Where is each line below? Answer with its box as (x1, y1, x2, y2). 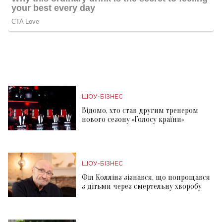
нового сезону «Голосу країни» (82, 114, 184, 124)
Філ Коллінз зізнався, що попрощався (82, 172, 210, 182)
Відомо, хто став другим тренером (82, 106, 198, 115)
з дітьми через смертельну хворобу (82, 181, 202, 191)
